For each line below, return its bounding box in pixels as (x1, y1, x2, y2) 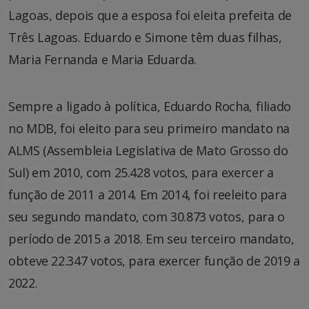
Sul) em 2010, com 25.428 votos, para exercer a (8, 163, 274, 181)
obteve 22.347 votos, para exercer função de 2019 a (8, 252, 301, 269)
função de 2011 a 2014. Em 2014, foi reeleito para (8, 186, 287, 203)
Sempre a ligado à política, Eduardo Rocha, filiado (8, 97, 292, 114)
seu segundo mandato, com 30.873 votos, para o (8, 208, 285, 225)
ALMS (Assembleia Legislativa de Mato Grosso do (8, 141, 288, 159)
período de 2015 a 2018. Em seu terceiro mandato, (8, 230, 295, 247)
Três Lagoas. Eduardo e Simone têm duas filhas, (8, 28, 282, 46)
